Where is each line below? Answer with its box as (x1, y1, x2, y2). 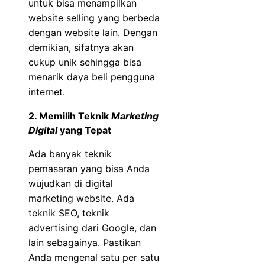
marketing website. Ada (28, 192, 134, 204)
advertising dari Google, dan (28, 221, 156, 234)
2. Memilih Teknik (28, 109, 111, 122)
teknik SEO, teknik (28, 206, 109, 219)
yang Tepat (57, 124, 111, 136)
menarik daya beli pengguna (28, 70, 155, 83)
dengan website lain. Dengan (28, 26, 157, 38)
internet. (28, 85, 65, 98)
